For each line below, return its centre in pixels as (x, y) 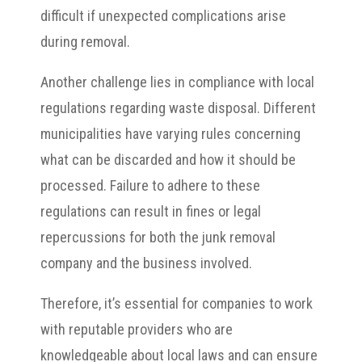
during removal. (85, 41)
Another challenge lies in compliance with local (177, 82)
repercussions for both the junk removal (158, 237)
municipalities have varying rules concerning (170, 133)
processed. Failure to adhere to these (150, 185)
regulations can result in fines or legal (151, 211)
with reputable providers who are (137, 329)
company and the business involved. (146, 263)
